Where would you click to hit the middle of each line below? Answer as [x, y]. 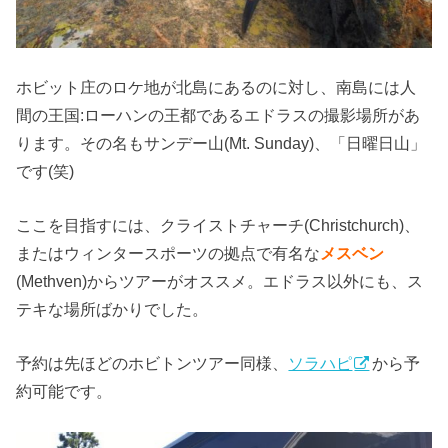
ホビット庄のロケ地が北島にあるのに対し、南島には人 [216, 86]
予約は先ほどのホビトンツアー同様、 [152, 363]
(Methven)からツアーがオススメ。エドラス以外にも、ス [220, 280]
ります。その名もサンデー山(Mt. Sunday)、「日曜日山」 [221, 142]
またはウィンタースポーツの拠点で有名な [168, 252]
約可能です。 [64, 391]
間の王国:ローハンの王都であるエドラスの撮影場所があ [218, 114]
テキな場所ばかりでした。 [112, 308]
